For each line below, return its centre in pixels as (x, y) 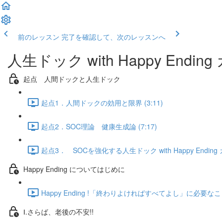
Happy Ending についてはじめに (74, 169)
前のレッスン (39, 37)
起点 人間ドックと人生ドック (72, 79)
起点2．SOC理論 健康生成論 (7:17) (99, 126)
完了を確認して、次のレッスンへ (113, 37)
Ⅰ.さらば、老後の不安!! (58, 211)
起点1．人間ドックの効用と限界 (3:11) (102, 102)
